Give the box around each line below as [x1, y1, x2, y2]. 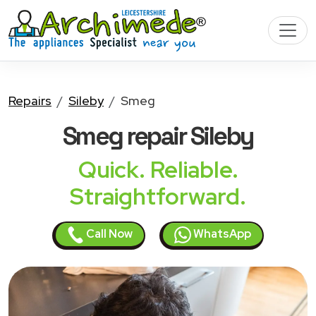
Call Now [84, 226, 133, 241]
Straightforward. [70, 181, 246, 212]
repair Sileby [127, 120, 254, 152]
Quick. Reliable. [78, 154, 238, 185]
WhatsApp [191, 226, 251, 241]
